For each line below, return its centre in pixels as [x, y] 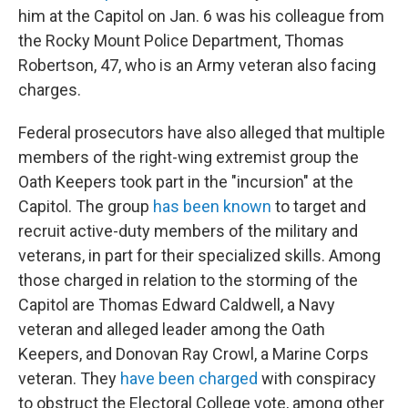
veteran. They [69, 379]
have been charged [189, 379]
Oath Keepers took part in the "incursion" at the [186, 182]
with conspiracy [317, 379]
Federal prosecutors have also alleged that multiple [202, 133]
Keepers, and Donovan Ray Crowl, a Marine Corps [194, 354]
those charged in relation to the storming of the [188, 280]
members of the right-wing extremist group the [189, 158]
